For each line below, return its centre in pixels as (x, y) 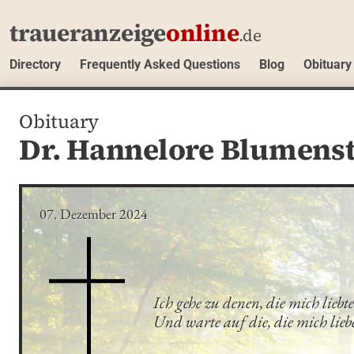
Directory (35, 64)
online (202, 33)
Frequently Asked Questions (160, 64)
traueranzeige (88, 33)
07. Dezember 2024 (94, 214)
